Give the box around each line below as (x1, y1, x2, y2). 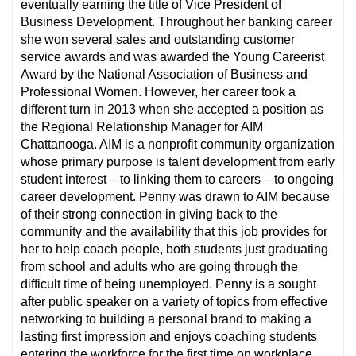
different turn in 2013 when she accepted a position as (21, 103, 323, 117)
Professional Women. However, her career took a (21, 85, 296, 99)
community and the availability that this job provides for (21, 225, 327, 239)
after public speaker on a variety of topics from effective (21, 295, 327, 309)
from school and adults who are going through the (21, 260, 298, 274)
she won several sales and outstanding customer (21, 33, 295, 47)
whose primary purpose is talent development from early (21, 155, 335, 169)
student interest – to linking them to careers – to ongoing (21, 172, 334, 187)
